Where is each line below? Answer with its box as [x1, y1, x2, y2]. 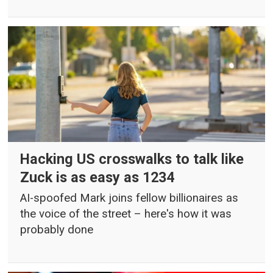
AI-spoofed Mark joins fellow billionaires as [20, 191, 239, 205]
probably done [20, 223, 94, 237]
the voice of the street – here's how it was [20, 207, 232, 221]
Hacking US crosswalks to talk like [20, 150, 244, 168]
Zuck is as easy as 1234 [20, 168, 175, 186]
